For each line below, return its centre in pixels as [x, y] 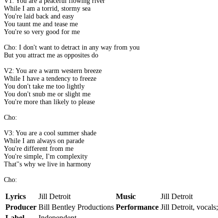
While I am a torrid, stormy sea [47, 9]
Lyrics [16, 197]
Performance [137, 207]
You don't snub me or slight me [47, 94]
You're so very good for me [42, 32]
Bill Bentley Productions [76, 207]
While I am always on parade [44, 141]
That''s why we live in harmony [47, 164]
